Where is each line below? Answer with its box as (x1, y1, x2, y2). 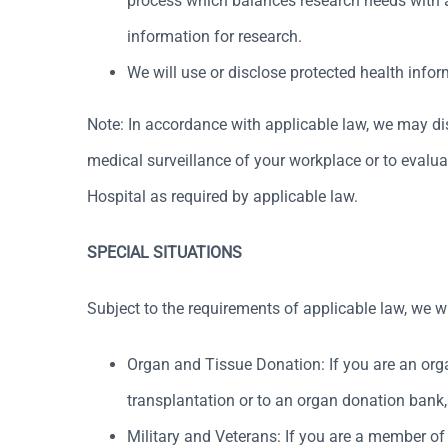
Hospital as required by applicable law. (87, 187, 358, 206)
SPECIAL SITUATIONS (87, 243, 242, 262)
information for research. (127, 27, 302, 46)
